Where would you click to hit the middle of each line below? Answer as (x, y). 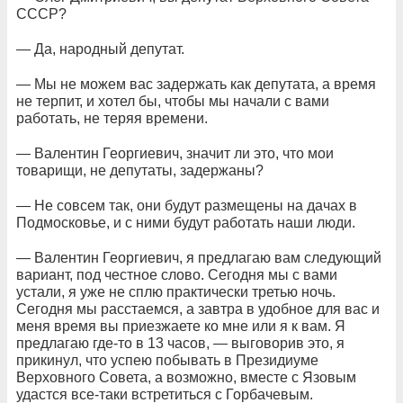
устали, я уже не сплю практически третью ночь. (176, 292)
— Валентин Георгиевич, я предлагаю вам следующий (199, 258)
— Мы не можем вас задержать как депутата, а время (196, 84)
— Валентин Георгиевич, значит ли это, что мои (175, 153)
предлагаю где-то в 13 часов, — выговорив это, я (180, 343)
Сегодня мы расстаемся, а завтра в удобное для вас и (198, 309)
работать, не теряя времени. (112, 118)
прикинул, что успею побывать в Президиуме (167, 360)
